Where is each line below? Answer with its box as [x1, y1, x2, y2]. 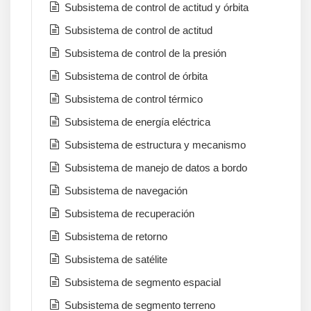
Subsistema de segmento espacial [65, 276, 221, 289]
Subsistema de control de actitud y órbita [65, 1, 249, 14]
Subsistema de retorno [65, 230, 167, 243]
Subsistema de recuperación [65, 208, 194, 220]
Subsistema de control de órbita [65, 70, 208, 83]
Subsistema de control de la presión [65, 47, 226, 60]
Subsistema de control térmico [65, 93, 203, 106]
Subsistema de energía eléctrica [65, 116, 210, 128]
